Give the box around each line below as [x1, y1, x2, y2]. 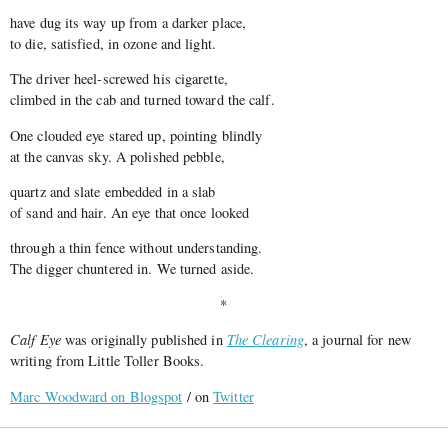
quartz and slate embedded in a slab [10, 181, 216, 201]
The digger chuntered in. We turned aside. [10, 259, 255, 279]
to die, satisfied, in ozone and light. [10, 33, 216, 53]
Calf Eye [10, 330, 61, 350]
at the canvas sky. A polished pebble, [10, 146, 225, 166]
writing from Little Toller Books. [10, 351, 205, 371]
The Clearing [226, 330, 304, 350]
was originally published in [60, 330, 227, 350]
